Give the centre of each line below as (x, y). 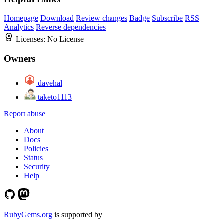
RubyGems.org (28, 214)
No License (65, 39)
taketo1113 (55, 97)
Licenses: (32, 39)
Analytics (19, 27)
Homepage (21, 18)
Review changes (102, 18)
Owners (20, 59)
